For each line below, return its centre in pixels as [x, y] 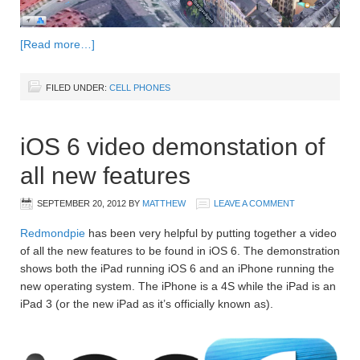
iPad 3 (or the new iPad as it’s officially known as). [147, 304]
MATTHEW [164, 204]
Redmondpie [53, 233]
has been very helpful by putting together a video [211, 233]
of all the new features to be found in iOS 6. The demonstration [180, 251]
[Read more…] [57, 45]
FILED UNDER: [78, 88]
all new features [105, 176]
